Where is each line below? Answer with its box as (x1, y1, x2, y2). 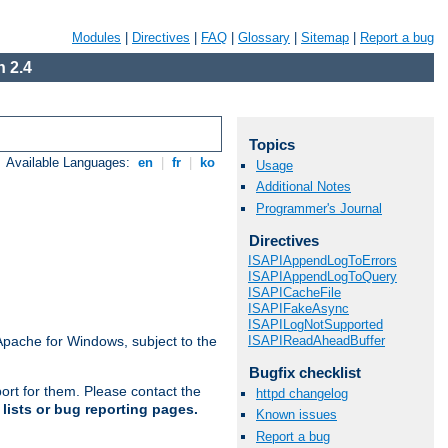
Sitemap (301, 30, 349, 45)
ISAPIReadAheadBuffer (248, 333, 385, 349)
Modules (72, 30, 121, 45)
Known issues (256, 407, 337, 423)
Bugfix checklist (248, 364, 361, 382)
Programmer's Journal (256, 200, 382, 216)
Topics (248, 136, 295, 153)
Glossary (238, 30, 290, 45)
